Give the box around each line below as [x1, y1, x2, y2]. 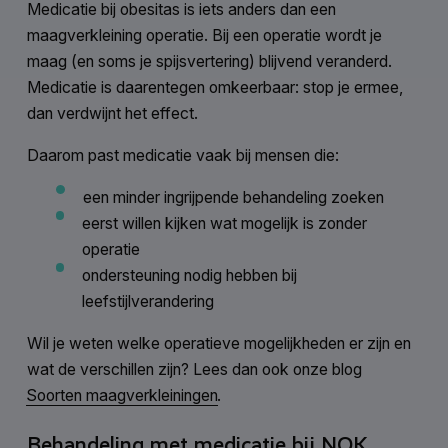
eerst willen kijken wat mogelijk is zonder [82, 214, 368, 234]
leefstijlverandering [82, 292, 215, 312]
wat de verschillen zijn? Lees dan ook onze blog [26, 359, 362, 379]
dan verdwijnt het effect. [26, 104, 198, 124]
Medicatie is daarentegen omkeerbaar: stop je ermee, [26, 78, 403, 98]
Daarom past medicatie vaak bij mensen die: [26, 146, 339, 166]
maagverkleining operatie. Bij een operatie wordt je [26, 26, 382, 46]
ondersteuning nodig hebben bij [82, 266, 298, 286]
